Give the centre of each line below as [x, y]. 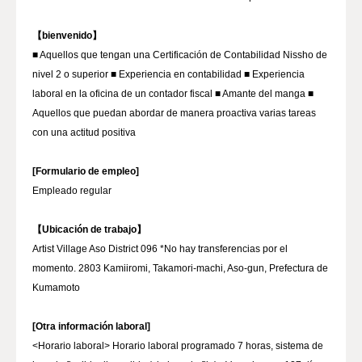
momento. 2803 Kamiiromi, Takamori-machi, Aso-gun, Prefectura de [180, 268]
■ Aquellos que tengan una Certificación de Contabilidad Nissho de [180, 55]
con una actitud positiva [84, 133]
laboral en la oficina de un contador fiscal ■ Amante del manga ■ [173, 94]
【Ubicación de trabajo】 [89, 229]
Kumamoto [56, 288]
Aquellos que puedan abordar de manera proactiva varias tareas [174, 113]
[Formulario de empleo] [86, 171]
